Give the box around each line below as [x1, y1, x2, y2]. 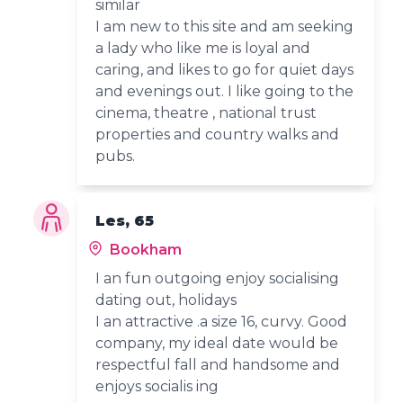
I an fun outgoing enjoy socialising [95, 269, 340, 287]
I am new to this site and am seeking [95, 17, 354, 35]
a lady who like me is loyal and [95, 39, 311, 57]
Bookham [106, 240, 183, 258]
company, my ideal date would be [95, 334, 339, 352]
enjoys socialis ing [95, 377, 219, 395]
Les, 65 [95, 211, 155, 229]
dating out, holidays [95, 291, 237, 309]
